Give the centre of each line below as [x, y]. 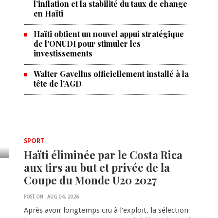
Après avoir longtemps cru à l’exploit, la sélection [106, 210]
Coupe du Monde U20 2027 [90, 180]
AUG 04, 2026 [63, 197]
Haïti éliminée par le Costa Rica [103, 155]
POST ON [33, 197]
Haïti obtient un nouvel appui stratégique [109, 34]
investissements [63, 53]
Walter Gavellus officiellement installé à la [111, 74]
